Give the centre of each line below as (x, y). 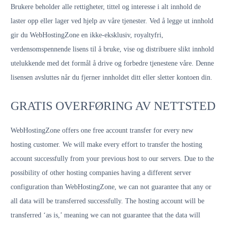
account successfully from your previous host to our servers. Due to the (112, 159)
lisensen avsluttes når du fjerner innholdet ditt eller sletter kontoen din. (111, 77)
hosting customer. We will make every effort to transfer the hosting (106, 145)
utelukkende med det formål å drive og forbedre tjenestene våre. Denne (112, 63)
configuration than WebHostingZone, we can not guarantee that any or (111, 187)
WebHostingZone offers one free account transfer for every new (102, 130)
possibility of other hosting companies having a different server (101, 173)
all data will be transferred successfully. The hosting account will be (107, 201)
